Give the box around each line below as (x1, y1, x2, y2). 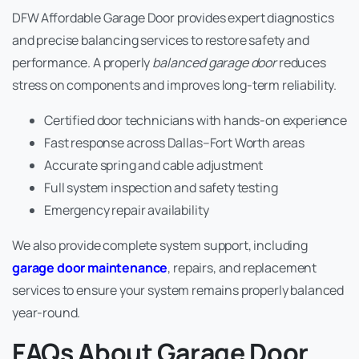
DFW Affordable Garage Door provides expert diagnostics (12, 9, 334, 27)
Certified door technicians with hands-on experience (44, 111, 347, 130)
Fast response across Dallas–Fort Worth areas (44, 134, 305, 152)
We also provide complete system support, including (12, 236, 308, 255)
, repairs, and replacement (167, 259, 317, 277)
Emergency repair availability (44, 201, 209, 220)
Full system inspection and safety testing (44, 179, 278, 197)
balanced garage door (152, 54, 276, 72)
